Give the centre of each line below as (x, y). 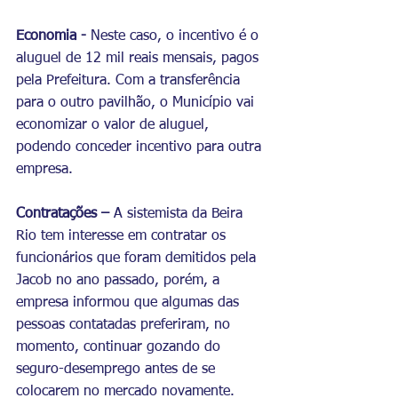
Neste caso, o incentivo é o (175, 36)
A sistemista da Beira (180, 214)
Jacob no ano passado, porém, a (120, 280)
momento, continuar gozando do (120, 347)
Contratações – (65, 214)
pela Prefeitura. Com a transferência (130, 80)
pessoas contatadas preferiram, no (125, 325)
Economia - (51, 36)
